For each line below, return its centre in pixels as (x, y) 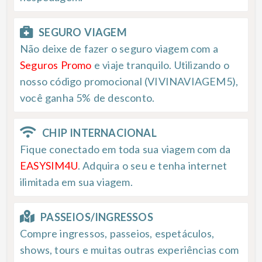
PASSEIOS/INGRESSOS (97, 217)
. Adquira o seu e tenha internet (152, 165)
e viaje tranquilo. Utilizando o (161, 65)
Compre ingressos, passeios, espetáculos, (117, 233)
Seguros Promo (56, 65)
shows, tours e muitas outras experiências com (130, 249)
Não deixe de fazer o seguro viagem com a (119, 48)
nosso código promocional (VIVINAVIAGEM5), (129, 81)
